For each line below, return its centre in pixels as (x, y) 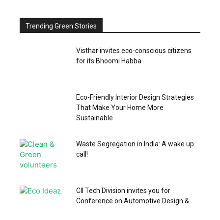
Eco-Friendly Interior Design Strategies (135, 97)
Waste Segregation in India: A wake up (135, 144)
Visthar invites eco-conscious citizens (134, 51)
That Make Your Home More (120, 108)
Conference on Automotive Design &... (135, 201)
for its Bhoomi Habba (109, 61)
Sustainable (95, 118)
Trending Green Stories (61, 26)
